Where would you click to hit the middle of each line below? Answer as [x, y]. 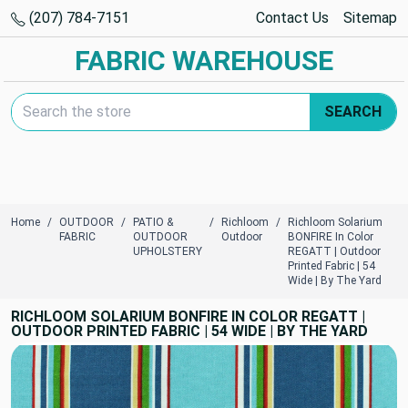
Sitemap [370, 18]
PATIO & [153, 222]
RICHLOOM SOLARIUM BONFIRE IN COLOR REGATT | [188, 316]
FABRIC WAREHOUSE [204, 61]
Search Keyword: [64, 102]
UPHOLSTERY [168, 251]
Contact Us [292, 18]
